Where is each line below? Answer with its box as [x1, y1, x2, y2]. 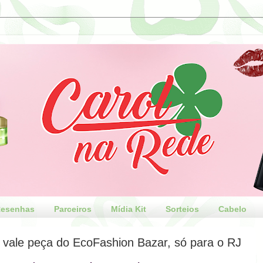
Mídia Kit [111, 204, 147, 214]
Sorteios [166, 204, 200, 214]
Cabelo [218, 204, 247, 214]
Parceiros [54, 204, 92, 214]
